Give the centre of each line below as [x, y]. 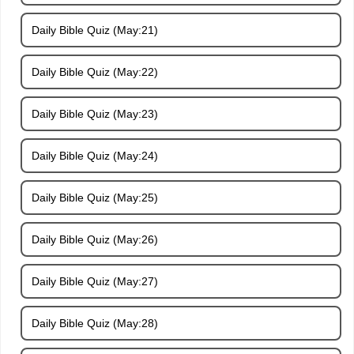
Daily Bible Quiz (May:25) [95, 197]
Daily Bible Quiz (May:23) [95, 113]
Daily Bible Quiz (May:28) [95, 323]
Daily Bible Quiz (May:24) [95, 155]
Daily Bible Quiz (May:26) [95, 239]
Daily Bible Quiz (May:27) [95, 281]
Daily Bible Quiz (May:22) [95, 72]
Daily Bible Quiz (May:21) [95, 30]
